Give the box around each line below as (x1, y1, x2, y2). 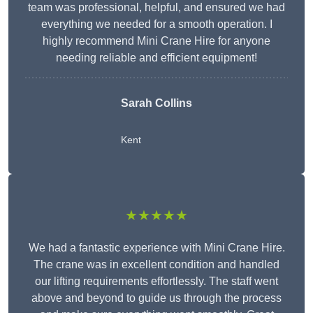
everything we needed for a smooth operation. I (41, 18, 272, 31)
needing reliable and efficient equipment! (56, 52, 257, 64)
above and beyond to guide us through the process (31, 292, 282, 305)
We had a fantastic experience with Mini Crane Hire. (28, 242, 285, 254)
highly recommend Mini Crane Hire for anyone (43, 35, 270, 48)
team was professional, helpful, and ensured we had (28, 1, 285, 14)
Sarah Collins (121, 97, 192, 110)
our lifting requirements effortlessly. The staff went (35, 275, 278, 288)
